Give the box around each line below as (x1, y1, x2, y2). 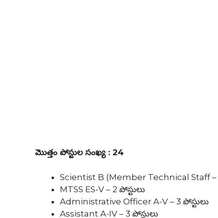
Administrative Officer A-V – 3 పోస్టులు (60, 196, 209, 206)
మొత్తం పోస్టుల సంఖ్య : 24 (35, 147, 124, 158)
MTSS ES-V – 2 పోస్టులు (60, 184, 145, 194)
